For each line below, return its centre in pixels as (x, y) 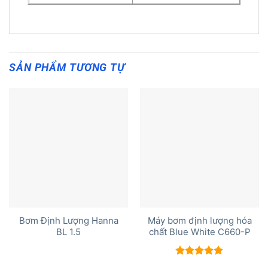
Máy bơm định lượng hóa (200, 221)
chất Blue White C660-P (200, 232)
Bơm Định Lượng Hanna (68, 221)
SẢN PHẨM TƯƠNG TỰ (67, 67)
